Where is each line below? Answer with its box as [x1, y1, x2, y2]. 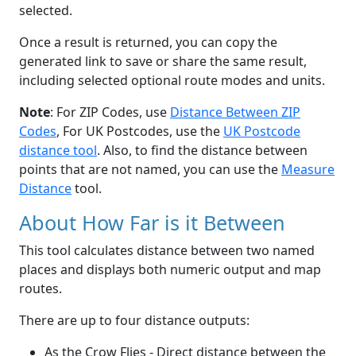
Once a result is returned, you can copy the [19, 33, 277, 52]
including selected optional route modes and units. [19, 72, 325, 90]
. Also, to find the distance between [97, 141, 308, 160]
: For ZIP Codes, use [50, 103, 170, 122]
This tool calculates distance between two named [19, 242, 315, 260]
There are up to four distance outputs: [19, 311, 250, 330]
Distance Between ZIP [170, 103, 300, 122]
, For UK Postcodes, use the [56, 122, 223, 141]
